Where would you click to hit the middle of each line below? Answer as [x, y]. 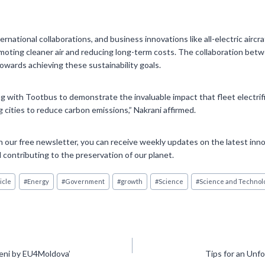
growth [131, 182]
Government [85, 182]
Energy [38, 182]
